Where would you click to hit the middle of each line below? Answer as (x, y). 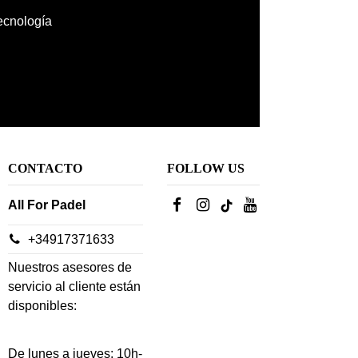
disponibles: (43, 305)
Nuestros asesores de (70, 267)
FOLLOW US (205, 168)
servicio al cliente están (75, 286)
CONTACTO (46, 168)
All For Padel (47, 205)
